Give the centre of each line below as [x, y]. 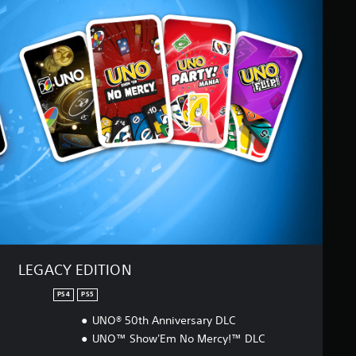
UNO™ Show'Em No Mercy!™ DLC [178, 338]
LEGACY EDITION [75, 269]
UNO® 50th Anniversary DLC [163, 320]
